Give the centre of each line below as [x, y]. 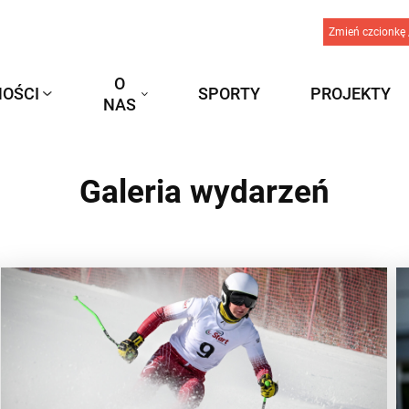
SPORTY [229, 93]
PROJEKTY [351, 93]
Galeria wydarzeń [204, 192]
